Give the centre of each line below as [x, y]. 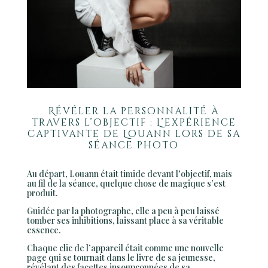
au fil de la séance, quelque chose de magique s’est [126, 183]
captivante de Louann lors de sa [134, 134]
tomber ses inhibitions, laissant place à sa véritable [125, 220]
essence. [43, 230]
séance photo [134, 145]
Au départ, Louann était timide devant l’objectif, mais [129, 173]
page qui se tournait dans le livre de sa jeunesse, [121, 257]
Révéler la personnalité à [134, 111]
